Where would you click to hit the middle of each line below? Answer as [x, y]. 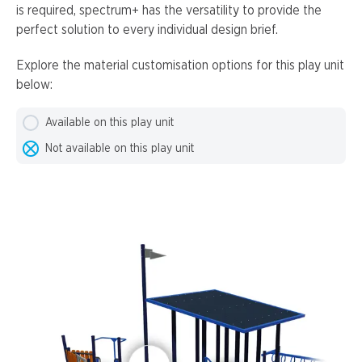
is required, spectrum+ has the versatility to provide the [169, 11]
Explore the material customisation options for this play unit [180, 65]
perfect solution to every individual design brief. [147, 30]
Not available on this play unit [120, 149]
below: [34, 85]
